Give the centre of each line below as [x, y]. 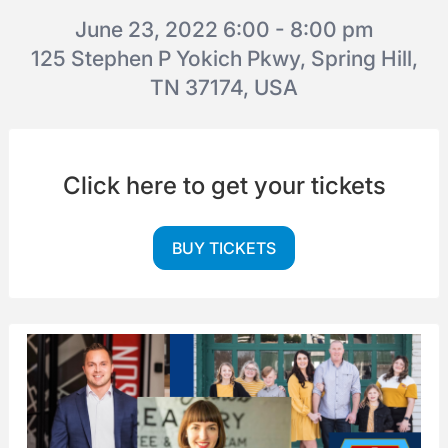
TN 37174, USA [224, 87]
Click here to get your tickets [224, 185]
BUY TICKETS [224, 247]
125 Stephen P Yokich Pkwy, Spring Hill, [224, 58]
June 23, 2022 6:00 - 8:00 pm [224, 29]
